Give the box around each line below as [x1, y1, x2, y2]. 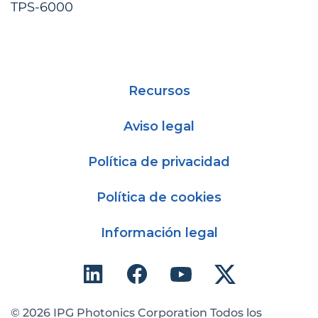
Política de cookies [97, 189, 221, 205]
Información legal [100, 224, 218, 241]
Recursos [128, 82, 190, 99]
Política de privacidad [88, 153, 230, 170]
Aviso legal [124, 118, 194, 134]
